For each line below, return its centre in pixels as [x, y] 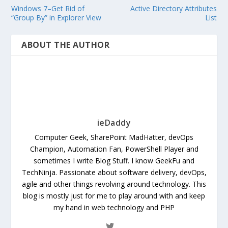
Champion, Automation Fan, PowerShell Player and [114, 149]
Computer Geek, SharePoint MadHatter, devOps [114, 137]
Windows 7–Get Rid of [48, 8]
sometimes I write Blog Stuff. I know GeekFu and [114, 160]
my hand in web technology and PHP [114, 207]
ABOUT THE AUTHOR [66, 45]
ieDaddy [114, 122]
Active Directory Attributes [173, 8]
